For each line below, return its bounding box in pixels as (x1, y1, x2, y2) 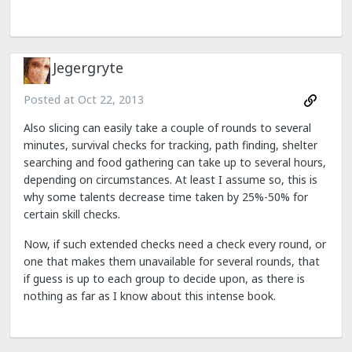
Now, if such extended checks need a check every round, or (24, 236, 326, 251)
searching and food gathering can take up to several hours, (24, 154, 326, 170)
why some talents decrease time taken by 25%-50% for (24, 189, 308, 204)
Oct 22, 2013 (78, 91, 144, 107)
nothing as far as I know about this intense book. (24, 288, 276, 303)
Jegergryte (53, 57, 123, 77)
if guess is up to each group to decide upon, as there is (24, 270, 305, 286)
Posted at (24, 91, 78, 107)
